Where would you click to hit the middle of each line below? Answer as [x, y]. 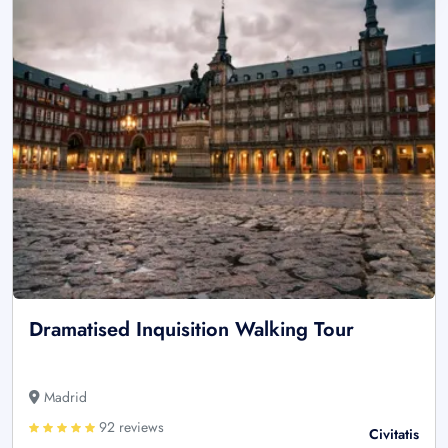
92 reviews [129, 427]
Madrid [63, 397]
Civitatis [394, 434]
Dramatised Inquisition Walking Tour [191, 330]
